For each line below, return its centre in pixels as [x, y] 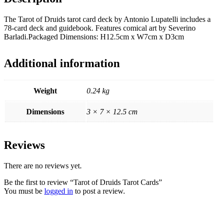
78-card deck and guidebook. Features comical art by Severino [100, 28]
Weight [45, 91]
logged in [59, 191]
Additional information [62, 63]
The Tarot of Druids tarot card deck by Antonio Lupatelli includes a [107, 19]
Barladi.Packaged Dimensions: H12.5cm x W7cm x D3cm [94, 36]
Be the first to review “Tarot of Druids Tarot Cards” [83, 182]
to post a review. [99, 191]
